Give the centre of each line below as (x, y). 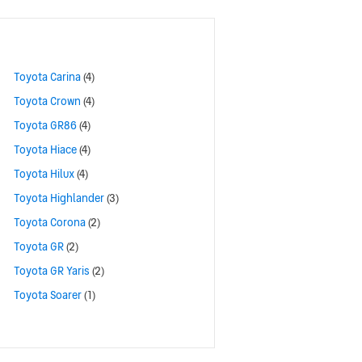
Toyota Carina (47, 77)
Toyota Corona (50, 223)
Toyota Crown (47, 101)
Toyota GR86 (45, 126)
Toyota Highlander (59, 198)
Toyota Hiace (45, 150)
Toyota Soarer (48, 295)
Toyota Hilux (44, 174)
